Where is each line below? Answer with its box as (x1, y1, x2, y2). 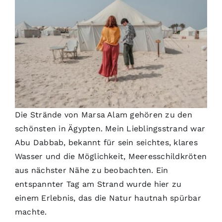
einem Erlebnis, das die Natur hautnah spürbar (14, 193, 201, 203)
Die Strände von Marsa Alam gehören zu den (14, 110, 192, 120)
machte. (14, 207, 47, 217)
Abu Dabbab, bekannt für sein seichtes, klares (14, 138, 198, 148)
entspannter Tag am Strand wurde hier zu (14, 179, 182, 189)
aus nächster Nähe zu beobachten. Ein (14, 166, 168, 175)
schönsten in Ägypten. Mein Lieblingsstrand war (14, 124, 206, 134)
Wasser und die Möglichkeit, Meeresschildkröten (14, 152, 207, 162)
